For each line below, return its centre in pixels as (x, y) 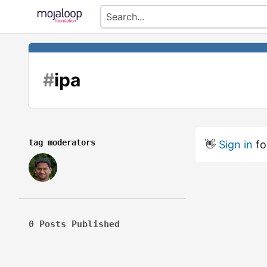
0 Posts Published (74, 224)
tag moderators (62, 142)
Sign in (236, 145)
